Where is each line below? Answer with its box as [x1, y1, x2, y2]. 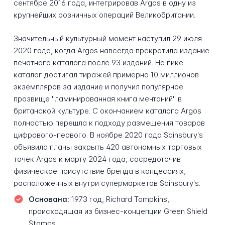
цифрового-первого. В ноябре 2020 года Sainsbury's [13, 130, 203, 140]
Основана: [28, 194, 69, 204]
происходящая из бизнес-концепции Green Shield [28, 206, 207, 216]
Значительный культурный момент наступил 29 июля [13, 34, 202, 44]
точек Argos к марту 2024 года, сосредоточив [13, 154, 181, 164]
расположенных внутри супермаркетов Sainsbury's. [13, 178, 200, 188]
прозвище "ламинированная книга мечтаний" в [13, 94, 182, 104]
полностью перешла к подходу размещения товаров [13, 118, 205, 128]
